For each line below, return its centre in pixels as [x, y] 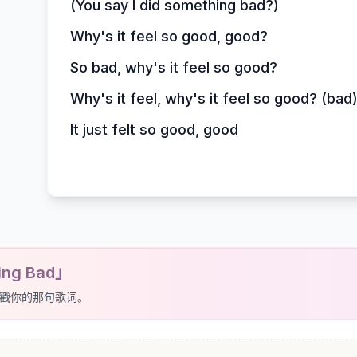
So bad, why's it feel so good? [173, 67]
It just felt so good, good [154, 129]
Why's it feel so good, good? [169, 36]
